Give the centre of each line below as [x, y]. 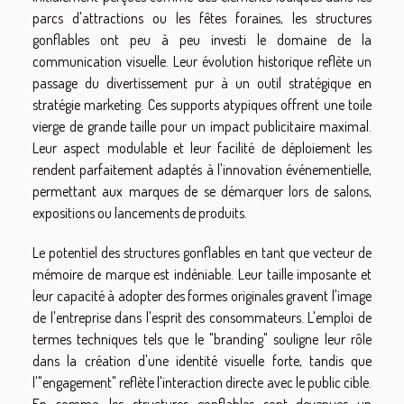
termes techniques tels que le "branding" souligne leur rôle [202, 340]
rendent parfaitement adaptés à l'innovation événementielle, [202, 170]
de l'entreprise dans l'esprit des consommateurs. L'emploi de [202, 318]
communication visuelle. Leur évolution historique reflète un [202, 62]
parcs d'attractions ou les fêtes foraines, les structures [202, 18]
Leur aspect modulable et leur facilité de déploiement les [202, 148]
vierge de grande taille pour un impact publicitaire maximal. [202, 127]
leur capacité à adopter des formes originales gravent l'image [202, 296]
